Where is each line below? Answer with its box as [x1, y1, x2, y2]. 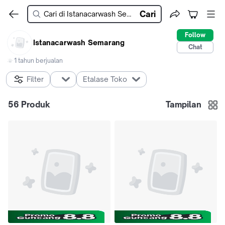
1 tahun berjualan [14, 57, 63, 64]
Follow [185, 31, 205, 39]
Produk [19, 99, 50, 109]
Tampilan [166, 99, 201, 109]
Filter [27, 75, 44, 83]
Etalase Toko [83, 75, 127, 83]
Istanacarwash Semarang [33, 38, 125, 47]
